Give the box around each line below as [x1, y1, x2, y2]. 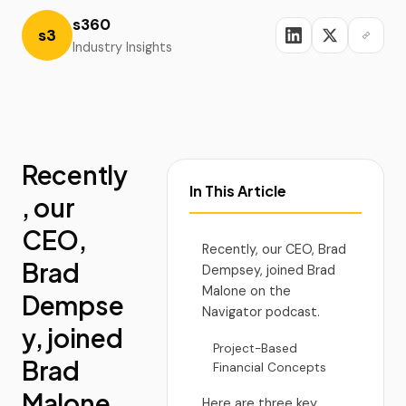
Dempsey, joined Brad [202, 262, 335, 278]
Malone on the [202, 283, 291, 299]
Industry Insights [72, 39, 172, 55]
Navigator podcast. [202, 304, 320, 320]
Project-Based [213, 341, 297, 356]
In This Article [189, 181, 286, 200]
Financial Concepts [213, 360, 326, 375]
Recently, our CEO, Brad [202, 241, 346, 257]
